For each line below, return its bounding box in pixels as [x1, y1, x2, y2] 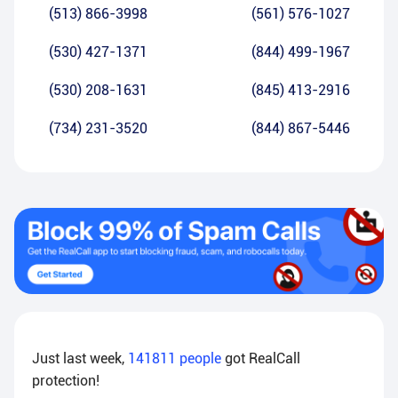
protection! [32, 372, 99, 390]
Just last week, [32, 350, 128, 368]
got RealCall [225, 350, 300, 368]
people [176, 350, 225, 368]
